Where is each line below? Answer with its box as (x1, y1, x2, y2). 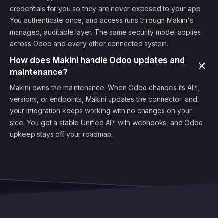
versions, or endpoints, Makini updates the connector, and (10, 95, 197, 103)
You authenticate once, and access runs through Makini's (10, 16, 193, 24)
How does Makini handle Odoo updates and (10, 55, 185, 65)
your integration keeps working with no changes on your (10, 107, 192, 115)
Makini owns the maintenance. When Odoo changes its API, (10, 83, 200, 91)
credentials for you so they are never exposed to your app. (10, 4, 202, 13)
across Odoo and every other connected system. (10, 39, 168, 48)
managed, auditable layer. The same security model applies (10, 28, 201, 36)
